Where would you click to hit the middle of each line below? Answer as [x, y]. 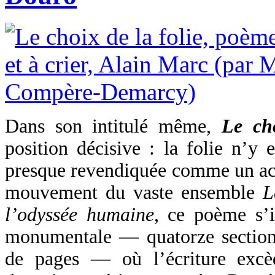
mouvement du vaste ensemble [134, 192]
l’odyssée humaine [79, 214]
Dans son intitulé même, [113, 126]
